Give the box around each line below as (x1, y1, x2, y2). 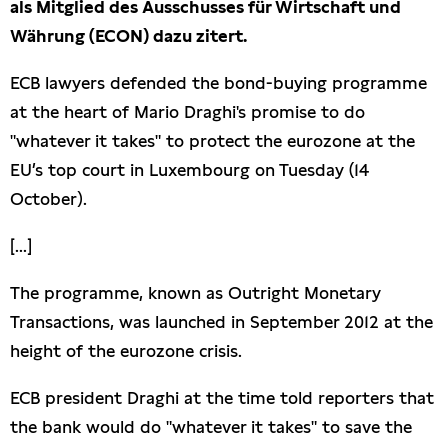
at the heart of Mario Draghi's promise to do (10, 102, 365, 123)
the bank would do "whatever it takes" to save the (10, 417, 412, 438)
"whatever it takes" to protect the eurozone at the (10, 131, 415, 152)
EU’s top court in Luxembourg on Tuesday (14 (10, 160, 369, 181)
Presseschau (32, 16, 129, 36)
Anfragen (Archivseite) (32, 128, 210, 148)
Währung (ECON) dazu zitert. (10, 26, 247, 47)
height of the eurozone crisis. (10, 341, 242, 362)
